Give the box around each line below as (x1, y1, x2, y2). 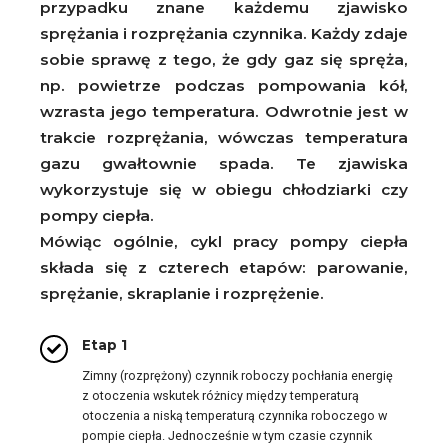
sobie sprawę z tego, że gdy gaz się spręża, (40, 49, 408, 69)
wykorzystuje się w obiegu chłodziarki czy (40, 179, 408, 199)
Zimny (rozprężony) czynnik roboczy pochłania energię (82, 367, 393, 383)
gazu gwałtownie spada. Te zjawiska (40, 153, 408, 173)
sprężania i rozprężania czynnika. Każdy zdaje (40, 23, 408, 43)
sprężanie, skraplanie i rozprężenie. (40, 283, 324, 303)
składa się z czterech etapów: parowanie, (40, 257, 408, 277)
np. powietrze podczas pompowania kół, (40, 75, 408, 95)
